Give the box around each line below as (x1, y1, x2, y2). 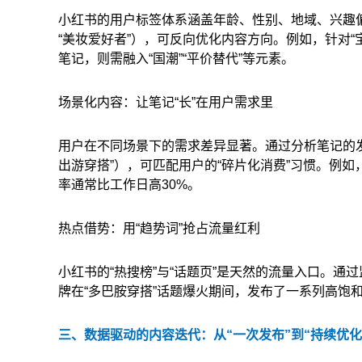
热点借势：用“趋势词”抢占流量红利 (58, 221, 260, 235)
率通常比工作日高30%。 (58, 177, 200, 192)
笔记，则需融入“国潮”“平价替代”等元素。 (58, 51, 294, 65)
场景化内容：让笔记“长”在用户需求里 (58, 95, 273, 109)
